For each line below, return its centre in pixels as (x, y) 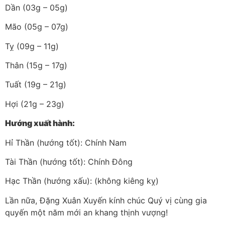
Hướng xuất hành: (40, 123)
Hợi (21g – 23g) (35, 104)
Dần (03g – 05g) (36, 7)
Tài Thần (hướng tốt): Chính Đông (69, 162)
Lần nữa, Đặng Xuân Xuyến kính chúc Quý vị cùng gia (106, 200)
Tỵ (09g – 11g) (32, 46)
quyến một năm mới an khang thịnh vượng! (86, 212)
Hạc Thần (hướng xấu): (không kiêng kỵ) (82, 181)
